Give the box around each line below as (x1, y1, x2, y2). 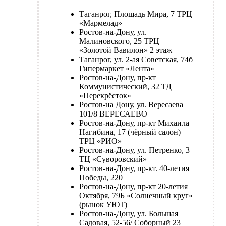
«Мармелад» (79, 19, 122, 28)
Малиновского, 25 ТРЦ (79, 37, 159, 46)
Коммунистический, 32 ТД (79, 82, 172, 91)
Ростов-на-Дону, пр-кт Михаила (79, 119, 189, 128)
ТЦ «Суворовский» (79, 155, 147, 164)
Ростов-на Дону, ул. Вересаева (79, 100, 183, 109)
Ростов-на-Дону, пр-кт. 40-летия (79, 164, 189, 173)
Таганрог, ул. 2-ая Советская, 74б (79, 55, 193, 64)
